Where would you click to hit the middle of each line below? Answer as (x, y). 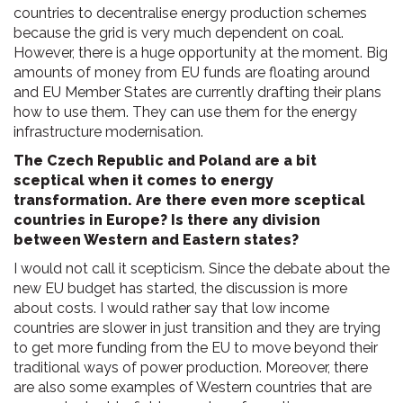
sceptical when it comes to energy (143, 180)
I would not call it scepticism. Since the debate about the (201, 269)
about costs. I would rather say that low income (171, 308)
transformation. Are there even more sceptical (189, 200)
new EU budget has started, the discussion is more (180, 288)
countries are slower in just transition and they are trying (197, 328)
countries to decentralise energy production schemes (190, 13)
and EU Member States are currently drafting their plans (197, 92)
